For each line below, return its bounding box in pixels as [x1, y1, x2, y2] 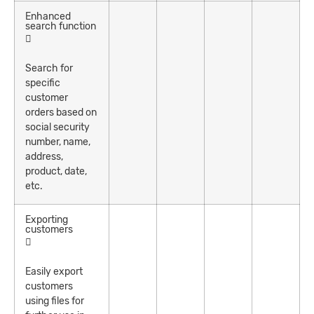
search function [25, 20, 96, 32]
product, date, [25, 165, 87, 177]
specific [25, 76, 60, 89]
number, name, [25, 135, 90, 148]
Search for [25, 62, 73, 74]
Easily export [25, 265, 83, 278]
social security [25, 121, 90, 133]
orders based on [25, 106, 97, 118]
